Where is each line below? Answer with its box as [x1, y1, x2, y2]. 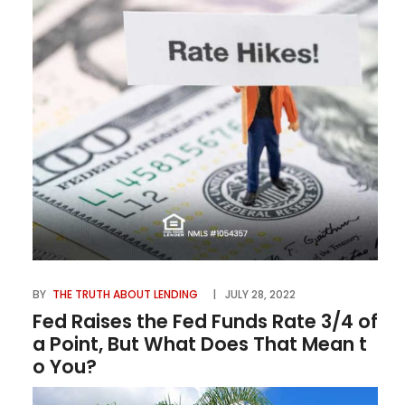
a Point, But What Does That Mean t [33, 331, 367, 358]
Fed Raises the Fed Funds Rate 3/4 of [33, 308, 378, 335]
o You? [33, 353, 97, 381]
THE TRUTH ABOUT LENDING [52, 287, 198, 303]
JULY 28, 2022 [225, 287, 296, 303]
